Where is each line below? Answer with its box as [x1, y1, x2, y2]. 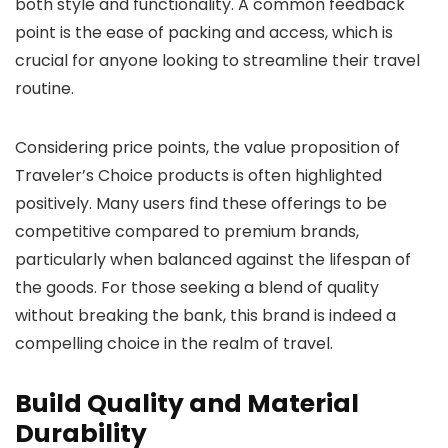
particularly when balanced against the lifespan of [15, 248, 411, 271]
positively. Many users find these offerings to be [15, 192, 387, 215]
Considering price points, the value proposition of [15, 136, 400, 159]
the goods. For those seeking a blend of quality [15, 276, 379, 299]
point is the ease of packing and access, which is [15, 21, 393, 44]
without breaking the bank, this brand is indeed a [15, 304, 396, 327]
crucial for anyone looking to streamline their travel [15, 49, 420, 72]
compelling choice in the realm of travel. [15, 332, 333, 355]
